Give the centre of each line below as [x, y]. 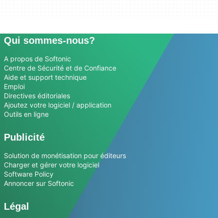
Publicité [24, 137]
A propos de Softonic [37, 59]
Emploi [14, 86]
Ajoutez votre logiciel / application [58, 105]
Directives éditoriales [37, 96]
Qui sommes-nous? [49, 40]
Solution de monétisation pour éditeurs [65, 155]
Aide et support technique [45, 77]
